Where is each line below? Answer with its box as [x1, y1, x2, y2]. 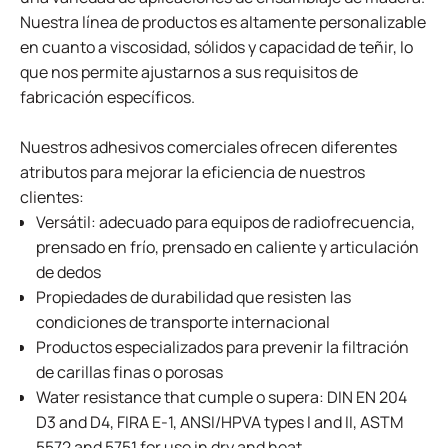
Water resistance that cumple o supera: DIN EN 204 [36, 386, 407, 408]
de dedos [36, 261, 101, 283]
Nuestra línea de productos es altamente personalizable [20, 11, 426, 33]
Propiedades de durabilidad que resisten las [36, 286, 351, 308]
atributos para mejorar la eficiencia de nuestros [20, 161, 365, 183]
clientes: [20, 186, 84, 208]
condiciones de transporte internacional [36, 311, 330, 333]
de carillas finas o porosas [36, 361, 223, 383]
